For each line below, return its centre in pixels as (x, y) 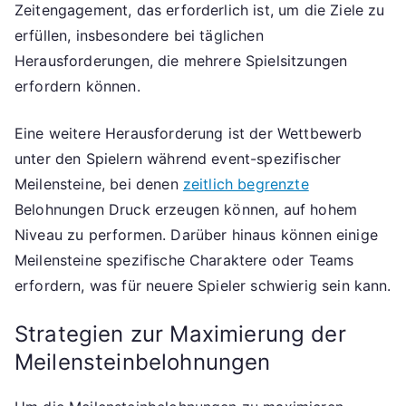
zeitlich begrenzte (246, 184)
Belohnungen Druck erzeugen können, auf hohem (186, 210)
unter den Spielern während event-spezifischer (178, 159)
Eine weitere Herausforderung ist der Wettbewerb (188, 134)
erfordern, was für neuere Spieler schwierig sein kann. (203, 286)
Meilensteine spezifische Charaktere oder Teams (184, 261)
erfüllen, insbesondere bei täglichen (139, 36)
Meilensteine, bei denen (99, 184)
